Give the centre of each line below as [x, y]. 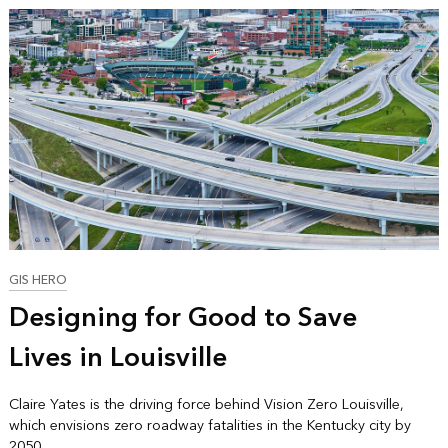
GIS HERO [37, 281]
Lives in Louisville [117, 358]
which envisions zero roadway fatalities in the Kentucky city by [209, 426]
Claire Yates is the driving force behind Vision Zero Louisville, [206, 405]
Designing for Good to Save [182, 318]
